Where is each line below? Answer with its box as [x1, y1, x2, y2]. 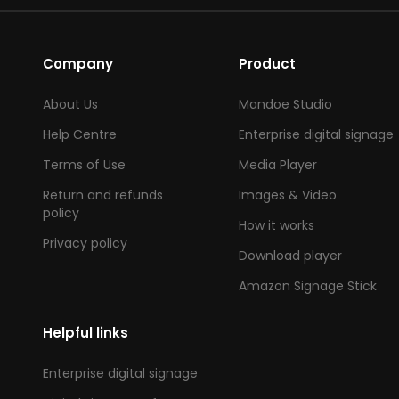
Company [43, 54, 113, 74]
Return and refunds [43, 186, 163, 205]
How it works [238, 216, 314, 235]
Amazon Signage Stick [238, 277, 377, 296]
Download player [238, 247, 342, 265]
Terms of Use [43, 156, 126, 175]
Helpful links [43, 323, 128, 343]
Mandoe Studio [238, 95, 332, 114]
